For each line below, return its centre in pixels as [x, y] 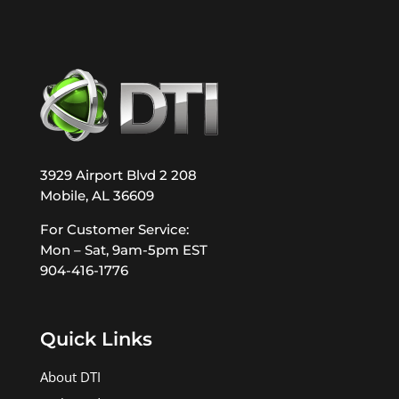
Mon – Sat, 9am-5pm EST [123, 250]
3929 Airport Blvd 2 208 [118, 175]
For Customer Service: [114, 230]
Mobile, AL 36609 [97, 195]
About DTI [70, 378]
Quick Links [96, 339]
